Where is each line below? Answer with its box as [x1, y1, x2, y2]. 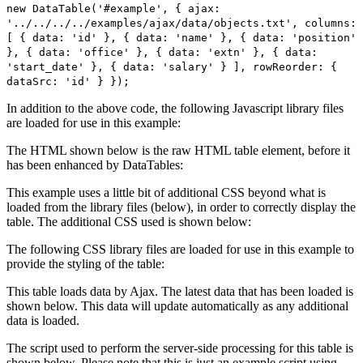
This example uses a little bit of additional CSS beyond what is [6, 185, 326, 199]
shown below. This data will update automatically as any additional [6, 298, 348, 313]
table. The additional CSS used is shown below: [6, 214, 251, 228]
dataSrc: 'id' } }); [6, 75, 130, 88]
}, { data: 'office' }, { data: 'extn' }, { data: [6, 45, 318, 58]
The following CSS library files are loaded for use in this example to [6, 241, 354, 256]
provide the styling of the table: [6, 256, 164, 271]
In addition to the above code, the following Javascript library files [6, 100, 344, 115]
